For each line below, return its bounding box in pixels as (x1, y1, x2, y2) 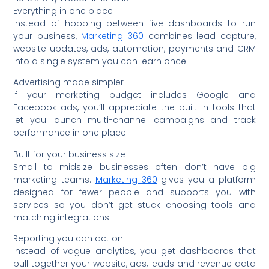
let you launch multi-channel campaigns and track (13, 114, 256, 127)
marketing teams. (13, 173, 95, 186)
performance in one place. (13, 127, 128, 139)
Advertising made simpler (13, 76, 124, 89)
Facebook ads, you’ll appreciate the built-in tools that (13, 101, 256, 114)
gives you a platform (157, 173, 256, 186)
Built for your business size (13, 148, 126, 160)
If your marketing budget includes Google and (13, 89, 256, 101)
